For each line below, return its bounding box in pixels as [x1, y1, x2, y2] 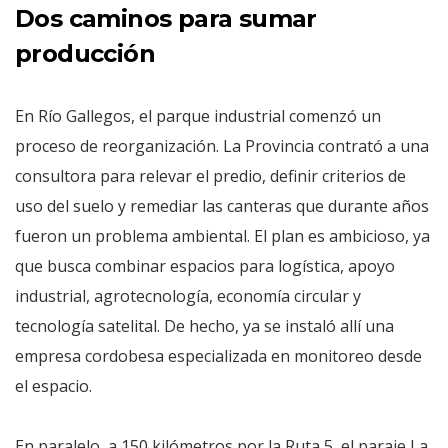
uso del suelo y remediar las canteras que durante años [15, 194, 429, 217]
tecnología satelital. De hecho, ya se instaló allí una [15, 314, 394, 337]
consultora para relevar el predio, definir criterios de [15, 164, 406, 187]
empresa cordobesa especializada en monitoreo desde [15, 344, 422, 367]
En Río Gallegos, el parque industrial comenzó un [15, 104, 381, 127]
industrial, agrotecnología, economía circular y [15, 284, 361, 307]
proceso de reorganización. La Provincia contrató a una [15, 134, 429, 157]
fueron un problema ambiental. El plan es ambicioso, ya [15, 224, 430, 247]
